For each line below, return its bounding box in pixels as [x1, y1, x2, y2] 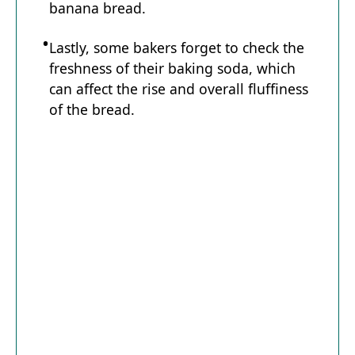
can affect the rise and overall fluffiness [49, 78, 308, 98]
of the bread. [49, 99, 135, 119]
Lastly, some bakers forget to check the [49, 37, 304, 57]
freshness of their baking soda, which [49, 58, 296, 78]
